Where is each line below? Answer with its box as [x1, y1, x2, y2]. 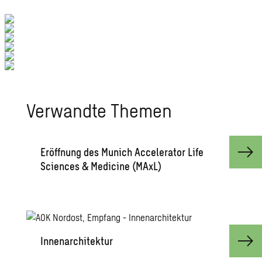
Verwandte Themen [26, 99, 173, 122]
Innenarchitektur [40, 235, 113, 248]
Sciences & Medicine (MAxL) [40, 160, 162, 173]
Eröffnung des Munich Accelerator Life [40, 146, 204, 159]
